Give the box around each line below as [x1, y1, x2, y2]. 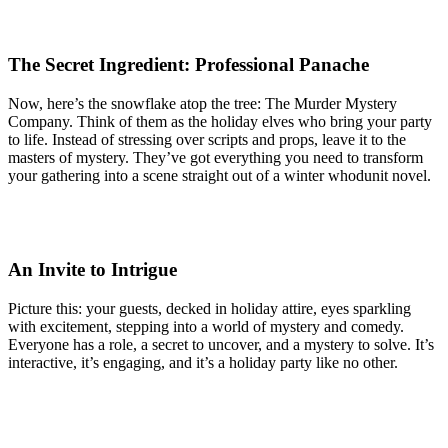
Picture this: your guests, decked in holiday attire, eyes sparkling [8, 300, 411, 318]
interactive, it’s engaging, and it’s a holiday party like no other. [8, 354, 398, 372]
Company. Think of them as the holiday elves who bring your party [8, 112, 432, 130]
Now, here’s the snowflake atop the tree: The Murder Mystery [8, 94, 397, 112]
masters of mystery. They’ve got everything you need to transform [8, 148, 423, 166]
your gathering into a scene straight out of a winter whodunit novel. [8, 166, 431, 184]
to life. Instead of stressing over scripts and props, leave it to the [8, 130, 406, 148]
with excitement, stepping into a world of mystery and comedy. [8, 318, 404, 336]
